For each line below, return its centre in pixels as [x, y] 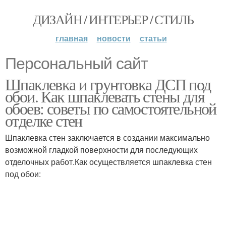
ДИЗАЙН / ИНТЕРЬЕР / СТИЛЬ [113, 19]
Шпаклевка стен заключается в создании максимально [107, 137]
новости [114, 38]
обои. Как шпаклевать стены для [105, 96]
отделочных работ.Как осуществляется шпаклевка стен [108, 162]
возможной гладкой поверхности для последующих [101, 150]
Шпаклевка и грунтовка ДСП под [108, 84]
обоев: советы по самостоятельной [111, 108]
